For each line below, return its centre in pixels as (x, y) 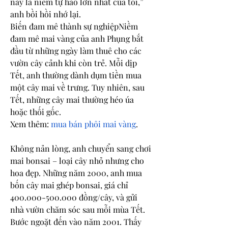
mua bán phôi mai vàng (93, 124)
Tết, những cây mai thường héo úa (72, 99)
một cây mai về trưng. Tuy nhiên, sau (77, 87)
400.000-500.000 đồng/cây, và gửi (74, 197)
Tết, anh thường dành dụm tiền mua (76, 75)
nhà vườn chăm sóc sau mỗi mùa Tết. (78, 209)
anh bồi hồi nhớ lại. (46, 14)
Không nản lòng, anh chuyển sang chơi (81, 148)
